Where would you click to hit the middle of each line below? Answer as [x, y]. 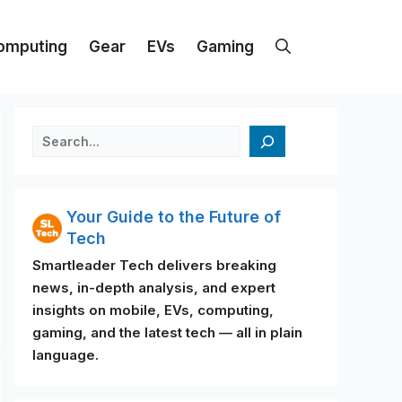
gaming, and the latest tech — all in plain [167, 332]
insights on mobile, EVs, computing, [153, 310]
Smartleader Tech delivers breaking [154, 265]
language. [66, 355]
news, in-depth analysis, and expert [154, 288]
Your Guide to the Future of [174, 217]
